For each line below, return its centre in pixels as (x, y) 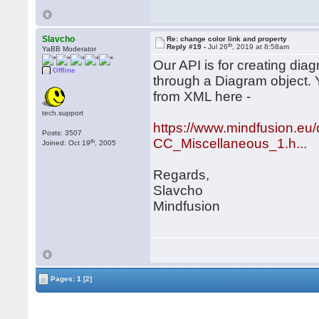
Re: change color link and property (227, 39)
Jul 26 (218, 47)
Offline (64, 70)
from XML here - (202, 96)
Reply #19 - (188, 47)
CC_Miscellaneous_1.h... (230, 143)
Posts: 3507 (62, 133)
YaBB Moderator (69, 49)
